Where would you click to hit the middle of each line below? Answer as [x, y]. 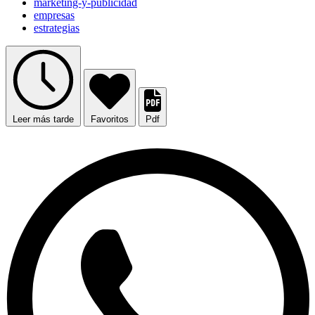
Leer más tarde [43, 120]
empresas [54, 15]
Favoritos [110, 120]
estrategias [57, 28]
